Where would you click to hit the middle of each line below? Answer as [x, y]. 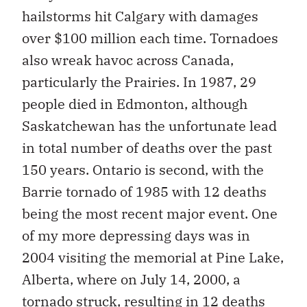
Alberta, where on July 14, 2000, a [131, 279]
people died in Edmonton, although [135, 103]
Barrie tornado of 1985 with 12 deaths [144, 191]
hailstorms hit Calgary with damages [140, 16]
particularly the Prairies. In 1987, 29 [139, 82]
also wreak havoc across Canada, [128, 60]
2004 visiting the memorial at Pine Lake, [153, 257]
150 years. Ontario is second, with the [143, 169]
